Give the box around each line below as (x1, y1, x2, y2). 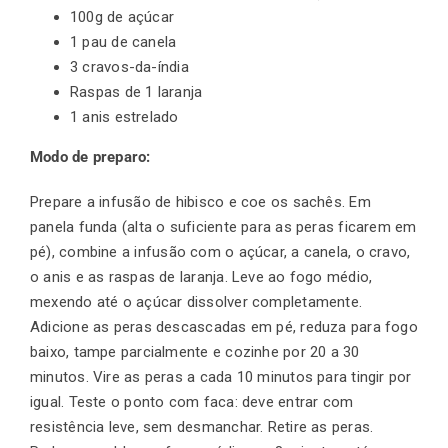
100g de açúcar (70, 7, 175, 26)
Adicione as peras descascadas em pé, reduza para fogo (30, 317, 418, 336)
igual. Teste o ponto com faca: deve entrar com (30, 392, 354, 411)
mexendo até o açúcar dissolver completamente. (30, 292, 363, 311)
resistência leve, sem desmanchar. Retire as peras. (30, 417, 374, 436)
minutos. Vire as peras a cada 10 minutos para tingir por (30, 367, 412, 386)
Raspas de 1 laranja (70, 82, 203, 101)
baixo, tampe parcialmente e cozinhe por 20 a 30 (30, 342, 360, 361)
